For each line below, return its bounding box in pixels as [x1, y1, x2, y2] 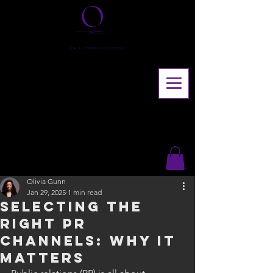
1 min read [68, 188, 102, 197]
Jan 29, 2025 [27, 188, 66, 197]
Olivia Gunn [27, 177, 66, 186]
